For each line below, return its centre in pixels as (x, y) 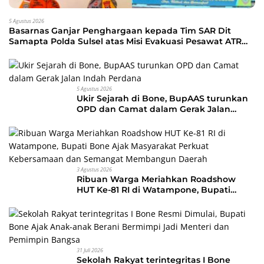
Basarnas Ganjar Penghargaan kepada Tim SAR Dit (120, 31)
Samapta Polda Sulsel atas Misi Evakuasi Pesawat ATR (125, 42)
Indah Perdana (109, 120)
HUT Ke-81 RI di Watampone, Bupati (154, 190)
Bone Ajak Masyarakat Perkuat (143, 201)
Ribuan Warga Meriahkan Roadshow (156, 179)
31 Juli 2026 (90, 250)
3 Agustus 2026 (94, 170)
